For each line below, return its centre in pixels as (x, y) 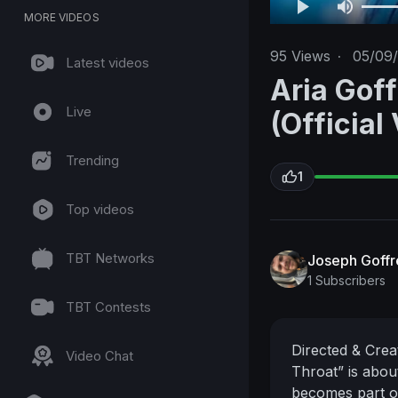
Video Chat (99, 356)
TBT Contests (108, 307)
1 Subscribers (346, 280)
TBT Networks (110, 258)
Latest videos (107, 63)
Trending (92, 160)
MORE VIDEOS (62, 17)
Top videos (100, 209)
